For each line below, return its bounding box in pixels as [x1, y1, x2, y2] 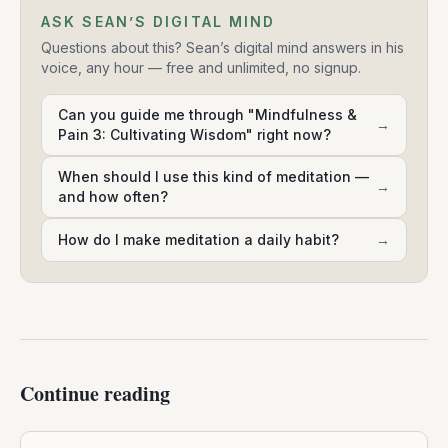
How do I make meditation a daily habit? [58, 231, 339, 249]
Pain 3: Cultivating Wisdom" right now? [58, 126, 331, 144]
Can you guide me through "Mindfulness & [58, 106, 357, 124]
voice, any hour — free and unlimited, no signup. [41, 59, 361, 77]
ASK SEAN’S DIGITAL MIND [41, 13, 276, 31]
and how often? [58, 188, 168, 206]
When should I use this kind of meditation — [58, 168, 369, 186]
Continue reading [20, 379, 170, 409]
